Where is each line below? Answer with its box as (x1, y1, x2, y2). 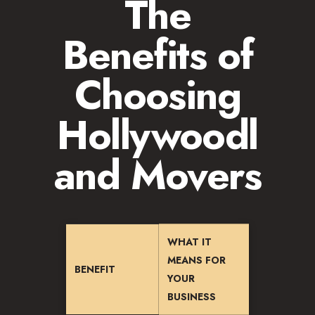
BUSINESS (167, 290, 216, 304)
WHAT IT (167, 235, 212, 249)
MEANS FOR (167, 253, 226, 267)
